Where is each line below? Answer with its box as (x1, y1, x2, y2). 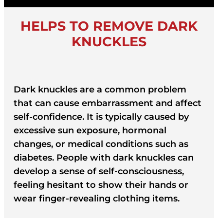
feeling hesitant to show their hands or (14, 179, 188, 190)
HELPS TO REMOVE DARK (20, 18, 198, 34)
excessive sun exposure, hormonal (14, 125, 166, 136)
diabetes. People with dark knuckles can (14, 152, 194, 163)
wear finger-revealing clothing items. (14, 193, 180, 204)
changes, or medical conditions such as (14, 138, 188, 149)
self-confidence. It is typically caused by (14, 111, 189, 122)
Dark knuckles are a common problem (14, 84, 186, 95)
